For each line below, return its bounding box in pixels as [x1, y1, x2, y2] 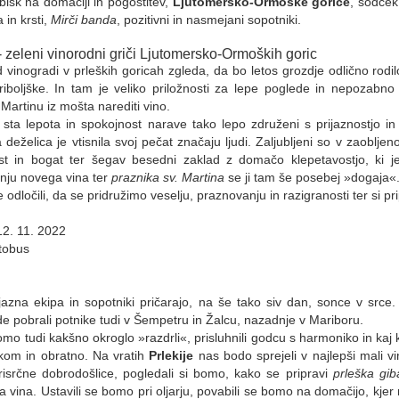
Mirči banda [51, 12, 117, 27]
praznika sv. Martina [111, 169, 224, 184]
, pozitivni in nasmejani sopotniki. [117, 12, 301, 27]
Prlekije [149, 347, 199, 362]
